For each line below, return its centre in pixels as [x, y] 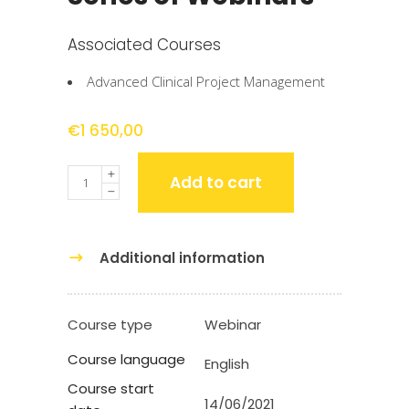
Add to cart [216, 183]
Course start [111, 389]
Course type [110, 325]
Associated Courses [144, 45]
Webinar [233, 325]
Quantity [93, 176]
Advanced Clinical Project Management [206, 82]
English [227, 364]
